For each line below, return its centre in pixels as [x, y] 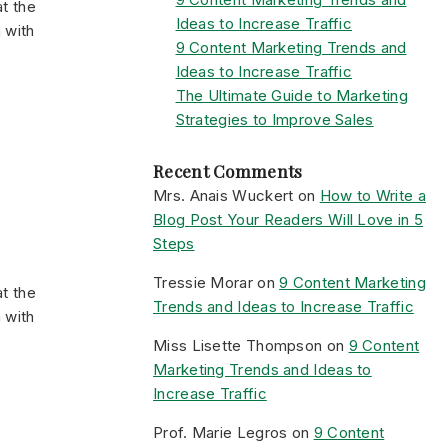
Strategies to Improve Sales [274, 119]
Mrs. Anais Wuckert [223, 195]
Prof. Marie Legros [220, 432]
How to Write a [372, 195]
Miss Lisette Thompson [238, 345]
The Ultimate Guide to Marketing [291, 95]
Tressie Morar [203, 282]
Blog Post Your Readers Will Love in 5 [288, 219]
